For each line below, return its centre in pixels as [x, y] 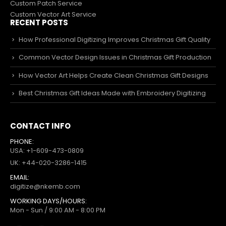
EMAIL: [20, 178]
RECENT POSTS [39, 22]
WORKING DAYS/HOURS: [48, 201]
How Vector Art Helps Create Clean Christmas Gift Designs [114, 75]
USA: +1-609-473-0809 [47, 151]
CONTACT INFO [40, 126]
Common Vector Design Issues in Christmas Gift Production [115, 58]
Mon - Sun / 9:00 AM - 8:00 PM [58, 210]
